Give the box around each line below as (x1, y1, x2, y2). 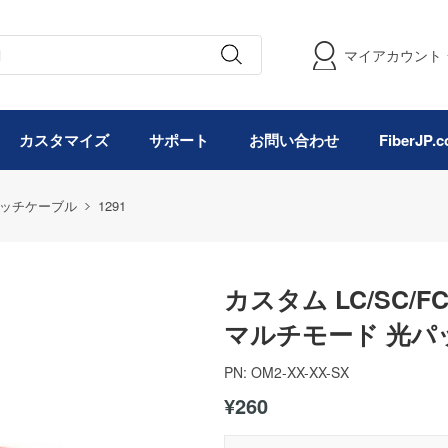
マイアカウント (344, 45, 442, 65)
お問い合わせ (249, 129, 339, 151)
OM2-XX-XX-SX (251, 362, 349, 382)
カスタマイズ (19, 129, 109, 151)
